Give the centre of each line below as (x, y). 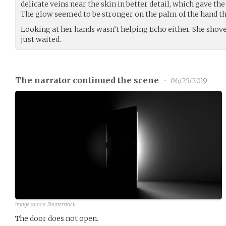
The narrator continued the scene (88, 80)
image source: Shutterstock (45, 204)
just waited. (41, 39)
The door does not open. (57, 218)
